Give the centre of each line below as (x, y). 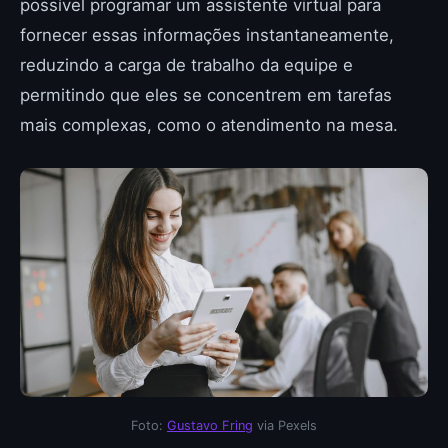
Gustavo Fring (210, 425)
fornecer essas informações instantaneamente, (207, 34)
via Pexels (285, 425)
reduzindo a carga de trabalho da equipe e (186, 64)
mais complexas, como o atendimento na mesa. (209, 124)
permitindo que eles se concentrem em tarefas (206, 94)
